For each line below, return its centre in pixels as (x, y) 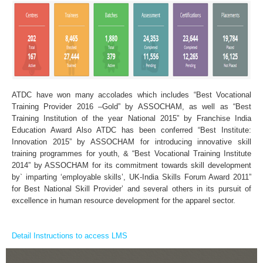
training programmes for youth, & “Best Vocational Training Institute (131, 154)
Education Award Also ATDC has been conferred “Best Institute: (131, 130)
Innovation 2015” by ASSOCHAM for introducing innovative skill (131, 142)
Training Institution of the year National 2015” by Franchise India (131, 118)
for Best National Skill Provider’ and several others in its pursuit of (131, 189)
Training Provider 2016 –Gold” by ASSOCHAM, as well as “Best (131, 107)
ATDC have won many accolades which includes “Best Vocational (131, 95)
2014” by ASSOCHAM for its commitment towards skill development (131, 165)
